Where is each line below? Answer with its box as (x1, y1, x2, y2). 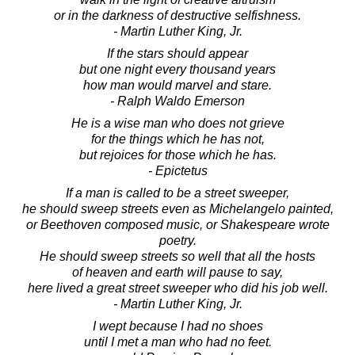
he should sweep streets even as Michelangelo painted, (21, 201, 334, 216)
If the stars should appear (107, 46, 248, 60)
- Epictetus (147, 163, 208, 177)
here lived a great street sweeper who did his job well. (27, 281, 328, 295)
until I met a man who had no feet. (83, 334, 272, 349)
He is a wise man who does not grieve (71, 116, 284, 130)
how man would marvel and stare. (83, 78, 272, 92)
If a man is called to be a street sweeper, (66, 185, 289, 200)
